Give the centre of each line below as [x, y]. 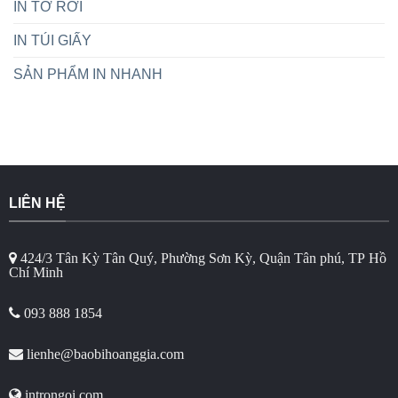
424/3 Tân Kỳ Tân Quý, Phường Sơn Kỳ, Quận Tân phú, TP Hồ [201, 258]
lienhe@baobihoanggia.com [103, 353]
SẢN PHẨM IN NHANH [88, 74]
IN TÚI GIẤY [52, 40]
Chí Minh [36, 272]
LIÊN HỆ [37, 203]
